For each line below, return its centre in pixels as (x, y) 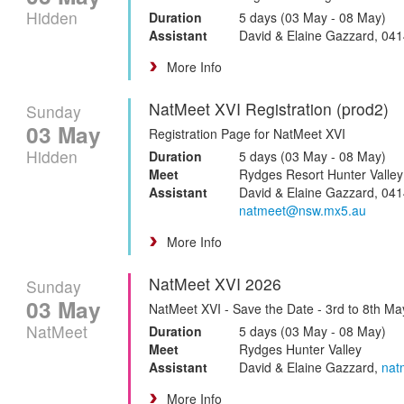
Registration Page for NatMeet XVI (247, 133)
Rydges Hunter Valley (300, 349)
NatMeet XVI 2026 (215, 283)
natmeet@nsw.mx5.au (303, 210)
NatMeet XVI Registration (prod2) (269, 108)
